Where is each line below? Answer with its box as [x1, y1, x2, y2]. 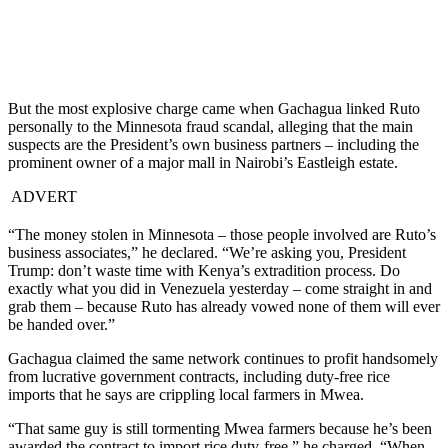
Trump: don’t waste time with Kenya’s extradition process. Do [8, 262, 400, 280]
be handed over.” [8, 316, 115, 334]
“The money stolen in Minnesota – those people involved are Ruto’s [8, 226, 436, 244]
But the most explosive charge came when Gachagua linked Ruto [8, 100, 420, 118]
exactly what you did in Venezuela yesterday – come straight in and [8, 280, 432, 298]
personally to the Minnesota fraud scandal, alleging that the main [8, 118, 413, 136]
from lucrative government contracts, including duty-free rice [8, 368, 390, 386]
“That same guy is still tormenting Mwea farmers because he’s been [8, 420, 432, 438]
